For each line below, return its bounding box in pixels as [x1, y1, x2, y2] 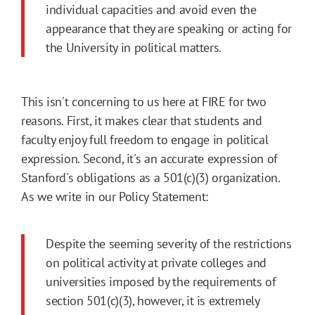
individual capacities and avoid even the [46, 1, 257, 18]
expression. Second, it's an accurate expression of [21, 150, 278, 167]
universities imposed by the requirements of [46, 274, 276, 290]
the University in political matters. [46, 39, 222, 56]
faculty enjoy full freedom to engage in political [21, 131, 269, 148]
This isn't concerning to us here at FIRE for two [21, 94, 266, 110]
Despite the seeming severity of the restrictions [46, 236, 292, 252]
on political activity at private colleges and [46, 255, 266, 271]
